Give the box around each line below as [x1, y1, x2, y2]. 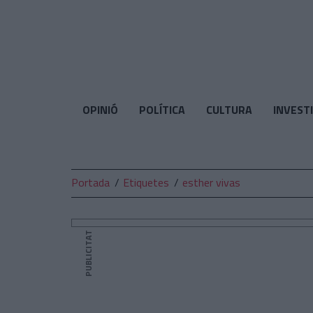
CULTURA [205, 101, 252, 118]
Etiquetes [123, 174, 169, 191]
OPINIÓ [82, 101, 118, 118]
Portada [71, 174, 110, 191]
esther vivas [182, 174, 240, 191]
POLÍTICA [138, 101, 185, 118]
